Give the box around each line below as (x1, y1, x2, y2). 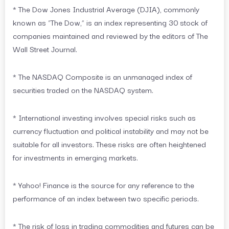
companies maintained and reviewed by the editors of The (13, 29, 208, 42)
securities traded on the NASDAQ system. (13, 83, 153, 96)
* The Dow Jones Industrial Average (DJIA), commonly (13, 3, 199, 15)
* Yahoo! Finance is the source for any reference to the (13, 178, 194, 191)
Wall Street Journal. (13, 42, 77, 55)
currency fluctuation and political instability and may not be (13, 124, 209, 137)
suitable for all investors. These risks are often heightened (13, 138, 206, 150)
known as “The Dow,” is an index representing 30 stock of (13, 16, 208, 29)
